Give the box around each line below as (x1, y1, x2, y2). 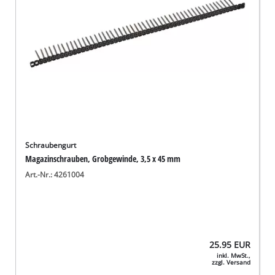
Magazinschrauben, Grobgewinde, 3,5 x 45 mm (25, 152, 181, 165)
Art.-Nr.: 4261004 (25, 170, 85, 180)
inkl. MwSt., (216, 252, 250, 260)
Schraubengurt (25, 140, 77, 150)
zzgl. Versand (211, 258, 250, 267)
